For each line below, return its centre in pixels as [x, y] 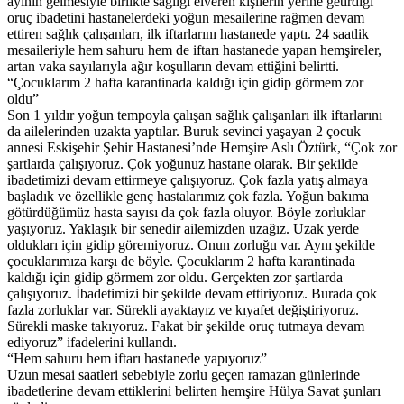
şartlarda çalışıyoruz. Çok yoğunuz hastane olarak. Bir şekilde [183, 164]
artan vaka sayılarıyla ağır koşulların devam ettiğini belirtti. [173, 67]
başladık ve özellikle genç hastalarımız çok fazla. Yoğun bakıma [188, 197]
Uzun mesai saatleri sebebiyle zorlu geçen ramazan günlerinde [184, 375]
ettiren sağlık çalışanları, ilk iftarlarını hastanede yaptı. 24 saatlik [188, 34]
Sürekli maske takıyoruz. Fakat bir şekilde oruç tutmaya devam [186, 326]
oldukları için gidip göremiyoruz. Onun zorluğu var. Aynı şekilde [191, 245]
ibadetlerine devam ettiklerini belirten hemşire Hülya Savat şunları [194, 391]
